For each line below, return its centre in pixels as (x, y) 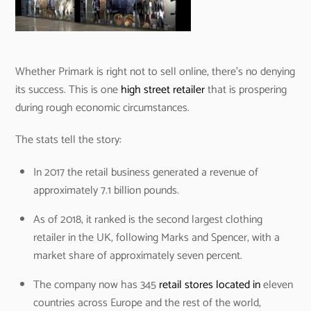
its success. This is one (68, 90)
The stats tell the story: (69, 140)
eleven (277, 285)
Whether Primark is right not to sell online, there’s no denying (155, 72)
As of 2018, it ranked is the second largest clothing (148, 220)
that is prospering (246, 90)
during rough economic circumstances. (103, 108)
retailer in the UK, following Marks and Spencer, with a (157, 238)
